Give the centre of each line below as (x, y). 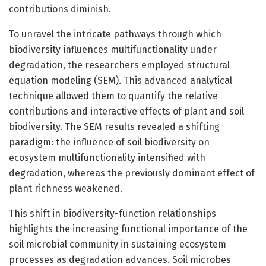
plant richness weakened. (66, 188)
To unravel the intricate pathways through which (115, 34)
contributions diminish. (60, 9)
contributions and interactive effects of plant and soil (126, 111)
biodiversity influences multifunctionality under (113, 49)
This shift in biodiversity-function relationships (113, 213)
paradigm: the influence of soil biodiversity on (109, 142)
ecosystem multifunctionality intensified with (107, 157)
